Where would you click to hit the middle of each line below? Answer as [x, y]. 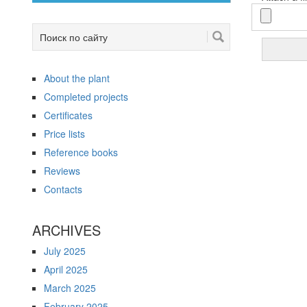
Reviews [62, 171]
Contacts [63, 189]
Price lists [64, 134]
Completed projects [86, 97]
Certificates [68, 115]
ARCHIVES [66, 230]
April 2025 [66, 269]
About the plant [77, 78]
